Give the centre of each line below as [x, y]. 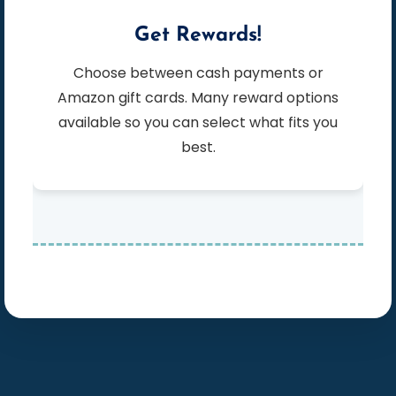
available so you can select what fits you [198, 123]
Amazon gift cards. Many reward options [198, 98]
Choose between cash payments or [78, 73]
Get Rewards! [198, 36]
